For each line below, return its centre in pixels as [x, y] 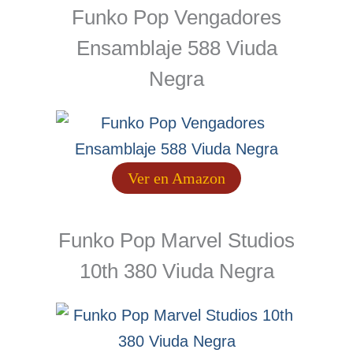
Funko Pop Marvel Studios [176, 241]
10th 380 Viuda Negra [176, 271]
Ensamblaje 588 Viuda [176, 48]
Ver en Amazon [176, 178]
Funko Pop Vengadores [176, 18]
